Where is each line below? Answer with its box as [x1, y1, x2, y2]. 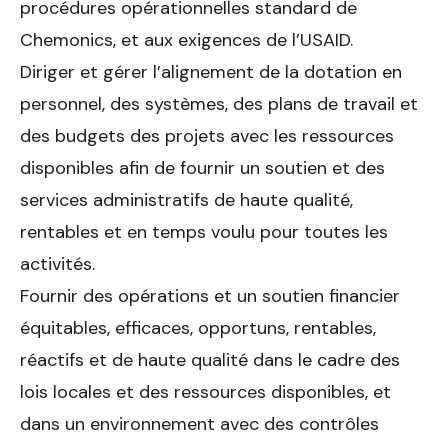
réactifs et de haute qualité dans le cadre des [20, 347, 400, 372]
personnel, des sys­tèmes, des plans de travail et [20, 91, 418, 116]
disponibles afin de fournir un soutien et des [20, 155, 385, 180]
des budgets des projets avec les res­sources [20, 123, 394, 148]
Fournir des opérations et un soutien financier [20, 283, 400, 308]
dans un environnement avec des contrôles [20, 411, 379, 436]
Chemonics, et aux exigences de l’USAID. [20, 27, 353, 52]
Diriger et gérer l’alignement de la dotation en [20, 59, 402, 84]
